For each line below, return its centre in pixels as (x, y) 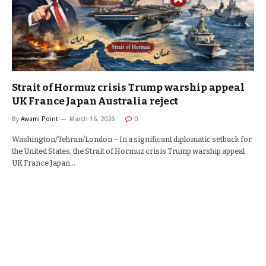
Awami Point (39, 119)
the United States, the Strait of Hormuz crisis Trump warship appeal (128, 151)
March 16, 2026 (92, 119)
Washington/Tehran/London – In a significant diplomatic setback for (132, 139)
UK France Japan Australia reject (95, 101)
